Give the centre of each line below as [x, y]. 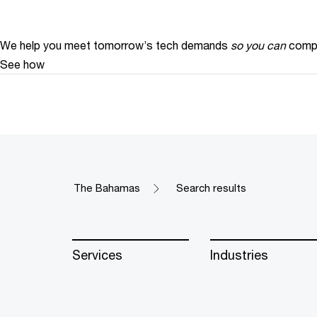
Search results [211, 188]
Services [97, 255]
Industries [239, 255]
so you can [258, 45]
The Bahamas [107, 188]
